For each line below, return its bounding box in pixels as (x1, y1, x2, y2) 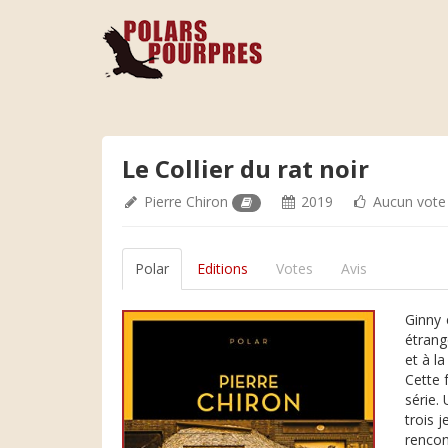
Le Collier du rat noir (122, 152, 369, 185)
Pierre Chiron (144, 192, 228, 211)
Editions (197, 259, 248, 278)
